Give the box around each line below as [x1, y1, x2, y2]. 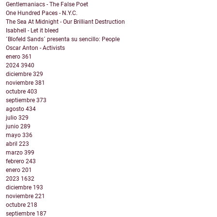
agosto [6, 106, 26, 113]
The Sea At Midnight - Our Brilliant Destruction [6, 18, 125, 26]
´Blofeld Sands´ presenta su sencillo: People [6, 36, 120, 43]
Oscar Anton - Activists [6, 45, 65, 52]
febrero [6, 158, 26, 165]
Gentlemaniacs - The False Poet [6, 1, 88, 8]
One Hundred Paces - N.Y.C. [6, 10, 77, 17]
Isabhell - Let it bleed [6, 27, 59, 34]
